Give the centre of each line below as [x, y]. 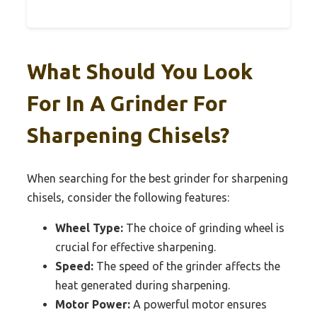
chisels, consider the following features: [128, 197]
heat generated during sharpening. [143, 285]
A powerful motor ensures [198, 304]
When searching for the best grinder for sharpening [157, 178]
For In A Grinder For [127, 103]
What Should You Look [140, 71]
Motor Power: [93, 304]
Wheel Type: [89, 227]
